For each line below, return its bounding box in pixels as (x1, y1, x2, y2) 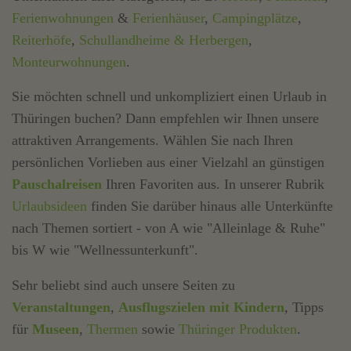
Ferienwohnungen (12, 10, 114, 27)
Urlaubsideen (12, 198, 87, 215)
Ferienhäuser (132, 10, 204, 27)
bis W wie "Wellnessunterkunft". (12, 242, 198, 259)
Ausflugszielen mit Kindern (118, 299, 284, 315)
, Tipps (284, 299, 324, 315)
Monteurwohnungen (12, 54, 126, 71)
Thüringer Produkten (179, 320, 297, 337)
